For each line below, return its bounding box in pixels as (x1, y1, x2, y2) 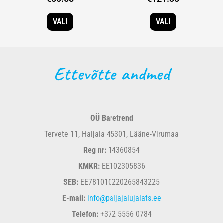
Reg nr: (83, 145, 106, 155)
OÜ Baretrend (90, 113, 133, 123)
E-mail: (62, 193, 85, 203)
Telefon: (71, 209, 98, 219)
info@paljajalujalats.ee (87, 193, 161, 203)
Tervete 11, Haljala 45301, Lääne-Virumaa (44, 129, 179, 139)
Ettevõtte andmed (53, 62, 170, 86)
